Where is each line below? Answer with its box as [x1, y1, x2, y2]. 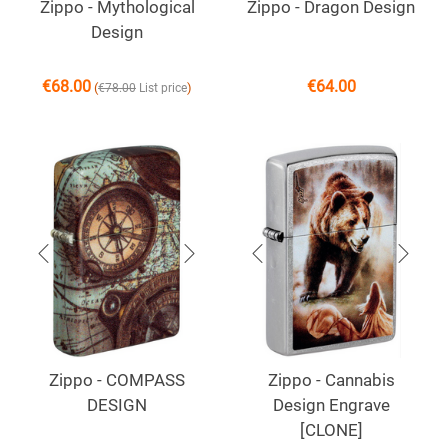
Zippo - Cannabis [267, 370, 395, 391]
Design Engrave [272, 395, 390, 416]
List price [139, 81, 187, 96]
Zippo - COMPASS [49, 370, 185, 391]
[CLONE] [299, 420, 363, 441]
